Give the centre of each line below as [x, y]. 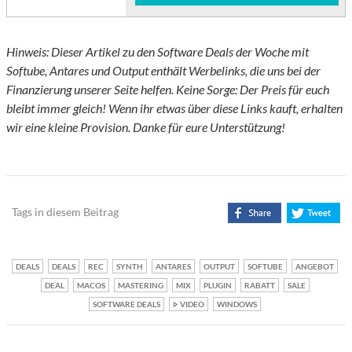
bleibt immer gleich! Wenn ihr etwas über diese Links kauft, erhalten [174, 108]
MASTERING [140, 286]
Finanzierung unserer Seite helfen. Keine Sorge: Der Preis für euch [168, 90]
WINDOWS [237, 304]
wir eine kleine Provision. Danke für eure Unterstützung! [146, 127]
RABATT [259, 286]
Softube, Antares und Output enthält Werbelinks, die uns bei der [163, 71]
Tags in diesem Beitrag [65, 212]
